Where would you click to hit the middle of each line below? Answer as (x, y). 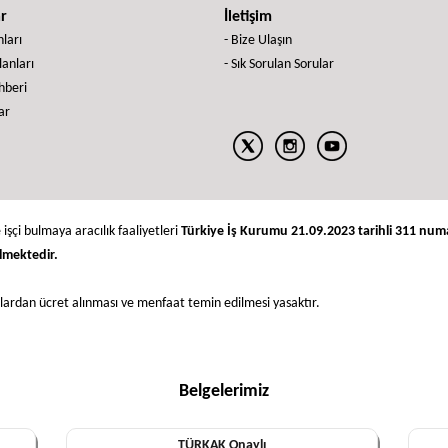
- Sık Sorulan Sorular (279, 64)
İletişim (248, 17)
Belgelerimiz (224, 391)
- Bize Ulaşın (258, 40)
